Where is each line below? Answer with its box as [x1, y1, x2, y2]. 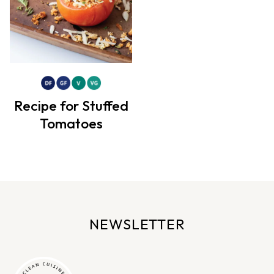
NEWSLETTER [89, 215, 185, 234]
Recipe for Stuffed [13, 97, 128, 114]
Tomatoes [39, 114, 103, 132]
